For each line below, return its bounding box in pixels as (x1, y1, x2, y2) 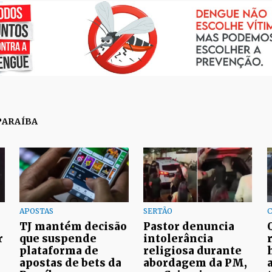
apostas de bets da (19, 256, 121, 270)
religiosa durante (143, 243, 242, 257)
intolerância (143, 231, 213, 245)
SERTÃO (143, 206, 172, 216)
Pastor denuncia (143, 219, 234, 233)
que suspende (19, 231, 97, 245)
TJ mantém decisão (19, 219, 127, 233)
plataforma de (19, 243, 98, 257)
